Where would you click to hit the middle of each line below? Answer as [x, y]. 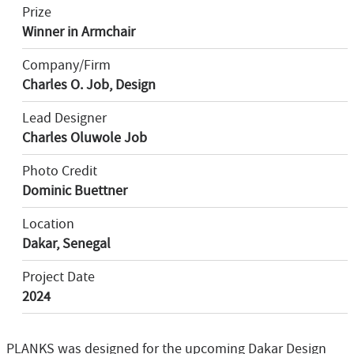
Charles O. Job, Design [89, 85]
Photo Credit [60, 171]
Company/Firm [66, 66]
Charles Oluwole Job [85, 138]
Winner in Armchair [79, 32]
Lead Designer [64, 119]
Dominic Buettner [75, 191]
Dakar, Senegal [66, 244]
